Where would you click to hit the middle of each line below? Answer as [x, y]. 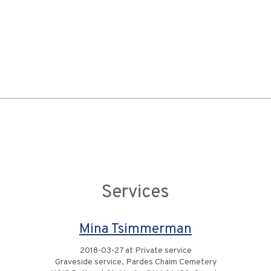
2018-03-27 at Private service [135, 251]
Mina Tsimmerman [135, 230]
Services [135, 193]
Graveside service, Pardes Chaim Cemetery [135, 262]
